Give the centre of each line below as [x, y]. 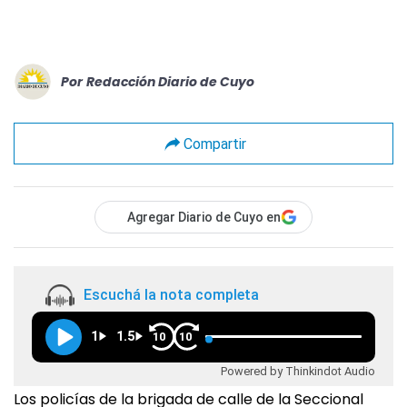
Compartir [214, 144]
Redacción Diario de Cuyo [170, 81]
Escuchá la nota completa [171, 295]
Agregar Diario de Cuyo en [204, 217]
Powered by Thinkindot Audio [298, 371]
